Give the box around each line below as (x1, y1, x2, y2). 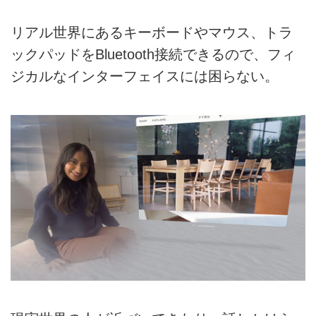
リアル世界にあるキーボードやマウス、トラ (11, 24, 293, 40)
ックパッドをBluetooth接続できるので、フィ (11, 46, 296, 62)
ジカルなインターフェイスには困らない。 (11, 68, 279, 84)
